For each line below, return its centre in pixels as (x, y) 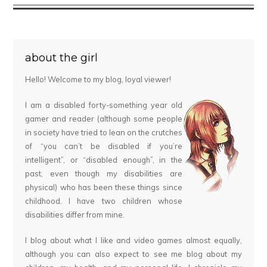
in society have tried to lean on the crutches (104, 133)
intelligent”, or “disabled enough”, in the (104, 160)
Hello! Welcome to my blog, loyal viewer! (98, 80)
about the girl (62, 58)
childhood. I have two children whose (104, 201)
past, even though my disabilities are (104, 174)
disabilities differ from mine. (75, 215)
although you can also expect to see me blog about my (133, 254)
